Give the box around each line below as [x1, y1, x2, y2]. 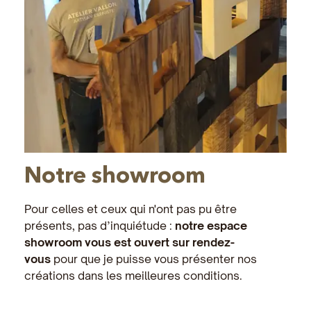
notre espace [175, 219, 247, 233]
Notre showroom [24, 161, 205, 189]
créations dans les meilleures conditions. [24, 269, 242, 283]
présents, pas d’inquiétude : [24, 219, 175, 233]
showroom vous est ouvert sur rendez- [24, 235, 235, 250]
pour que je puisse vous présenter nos [51, 252, 257, 267]
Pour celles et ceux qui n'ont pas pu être [24, 202, 237, 217]
